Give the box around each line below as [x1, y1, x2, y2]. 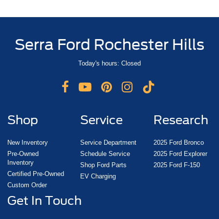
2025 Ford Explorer [153, 150, 207, 158]
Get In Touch [7, 194, 82, 208]
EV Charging [80, 173, 116, 180]
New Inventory [7, 139, 48, 147]
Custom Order [7, 181, 47, 189]
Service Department [80, 139, 137, 147]
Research [153, 113, 208, 128]
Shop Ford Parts [80, 161, 127, 169]
